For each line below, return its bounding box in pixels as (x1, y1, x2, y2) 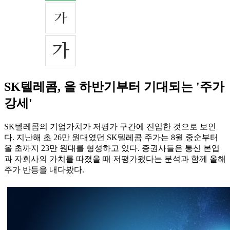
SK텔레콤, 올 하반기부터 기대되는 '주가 (4, 80, 224, 94)
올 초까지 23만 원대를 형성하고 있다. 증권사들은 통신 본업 (4, 144, 220, 153)
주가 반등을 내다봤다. (4, 165, 84, 175)
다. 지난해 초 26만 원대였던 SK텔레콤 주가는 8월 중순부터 (4, 133, 218, 142)
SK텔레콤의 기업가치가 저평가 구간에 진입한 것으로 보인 (4, 122, 216, 131)
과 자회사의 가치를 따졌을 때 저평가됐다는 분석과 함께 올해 (4, 155, 226, 164)
